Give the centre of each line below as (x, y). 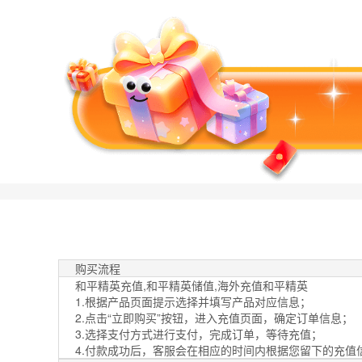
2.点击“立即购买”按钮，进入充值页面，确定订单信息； (214, 317)
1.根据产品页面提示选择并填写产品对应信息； (193, 301)
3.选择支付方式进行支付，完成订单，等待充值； (199, 333)
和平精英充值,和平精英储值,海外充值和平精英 (192, 285)
